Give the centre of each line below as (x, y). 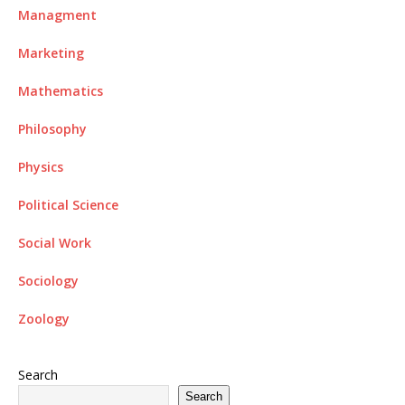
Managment (57, 14)
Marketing (51, 52)
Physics (41, 166)
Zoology (44, 318)
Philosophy (52, 128)
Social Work (55, 242)
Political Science (68, 204)
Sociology (48, 280)
